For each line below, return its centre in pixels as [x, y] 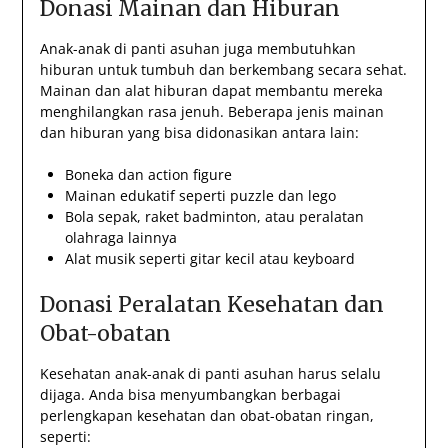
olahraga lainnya [120, 238]
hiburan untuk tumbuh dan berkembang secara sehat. [223, 70]
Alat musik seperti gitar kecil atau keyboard [209, 259]
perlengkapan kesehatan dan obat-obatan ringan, [206, 416]
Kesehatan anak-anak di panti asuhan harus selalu [210, 374]
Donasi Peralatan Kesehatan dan [211, 305]
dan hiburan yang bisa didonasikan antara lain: [199, 133]
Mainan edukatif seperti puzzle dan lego [200, 196]
